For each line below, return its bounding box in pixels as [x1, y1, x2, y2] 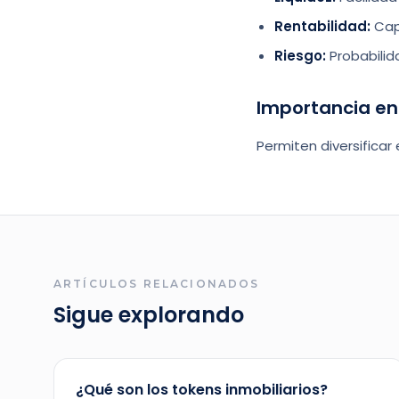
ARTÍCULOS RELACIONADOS [53, 277, 260, 290]
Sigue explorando [53, 300, 244, 330]
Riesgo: [274, 46, 326, 65]
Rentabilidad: [274, 17, 370, 36]
